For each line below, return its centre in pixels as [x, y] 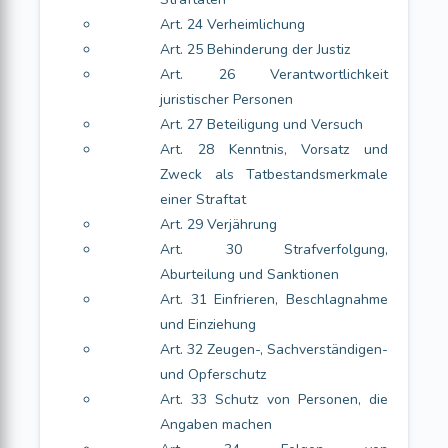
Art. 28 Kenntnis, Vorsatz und [274, 149]
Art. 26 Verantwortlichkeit [274, 74]
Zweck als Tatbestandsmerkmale [274, 174]
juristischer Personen [226, 99]
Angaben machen [216, 424]
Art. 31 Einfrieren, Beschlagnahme [274, 299]
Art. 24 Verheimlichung [232, 24]
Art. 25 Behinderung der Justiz [255, 49]
